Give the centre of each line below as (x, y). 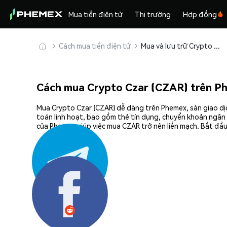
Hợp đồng (200, 14)
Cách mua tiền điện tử (95, 46)
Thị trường (153, 14)
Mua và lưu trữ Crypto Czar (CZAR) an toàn (217, 46)
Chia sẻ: (49, 178)
